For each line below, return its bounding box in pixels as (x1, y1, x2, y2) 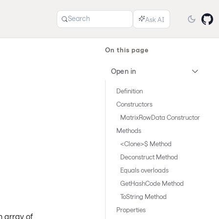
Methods (116, 127, 141, 134)
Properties (116, 206, 146, 214)
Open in (110, 67, 136, 75)
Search (68, 14, 90, 22)
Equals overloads (120, 166, 169, 174)
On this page (105, 46, 149, 54)
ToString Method (120, 193, 167, 200)
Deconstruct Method (120, 153, 178, 161)
